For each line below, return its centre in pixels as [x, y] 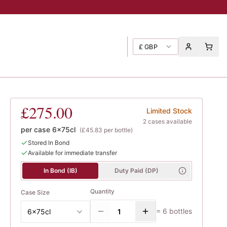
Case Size [35, 192]
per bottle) [118, 130]
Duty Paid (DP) [136, 171]
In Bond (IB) [60, 171]
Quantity [102, 191]
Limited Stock [169, 111]
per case [35, 129]
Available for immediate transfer [72, 153]
